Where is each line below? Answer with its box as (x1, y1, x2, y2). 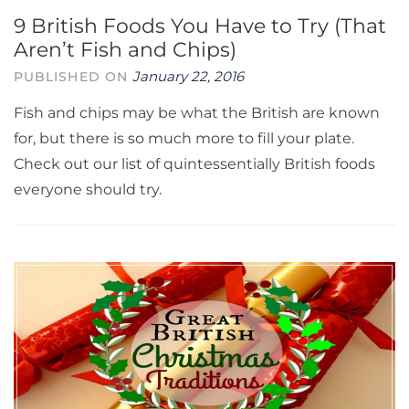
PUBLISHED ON (14, 69, 133, 84)
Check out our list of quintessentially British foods (14, 155, 375, 173)
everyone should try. (14, 181, 162, 198)
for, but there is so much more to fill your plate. (14, 130, 354, 147)
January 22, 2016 (132, 68, 245, 85)
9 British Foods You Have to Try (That (14, 14, 386, 38)
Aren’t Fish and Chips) (14, 37, 236, 62)
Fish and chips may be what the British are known (14, 104, 380, 121)
